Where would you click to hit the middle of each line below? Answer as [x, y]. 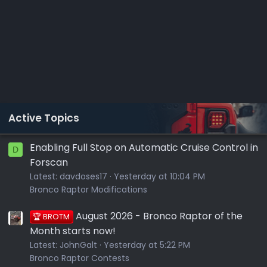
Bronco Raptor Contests [80, 258]
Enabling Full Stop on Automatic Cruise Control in [144, 147]
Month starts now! [73, 231]
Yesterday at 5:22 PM [147, 245]
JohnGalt [78, 245]
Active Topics [44, 118]
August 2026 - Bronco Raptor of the [159, 216]
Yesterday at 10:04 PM [159, 176]
